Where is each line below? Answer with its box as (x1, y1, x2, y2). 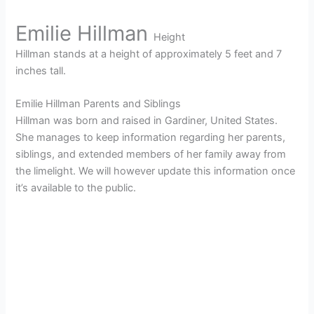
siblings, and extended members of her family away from (15, 147, 287, 161)
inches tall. (15, 64, 67, 77)
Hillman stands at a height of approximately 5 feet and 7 (15, 47, 282, 60)
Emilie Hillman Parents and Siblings (15, 97, 182, 110)
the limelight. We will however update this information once (15, 164, 296, 177)
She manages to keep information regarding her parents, (15, 130, 286, 144)
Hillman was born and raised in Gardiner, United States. (15, 114, 278, 127)
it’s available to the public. (15, 181, 137, 194)
